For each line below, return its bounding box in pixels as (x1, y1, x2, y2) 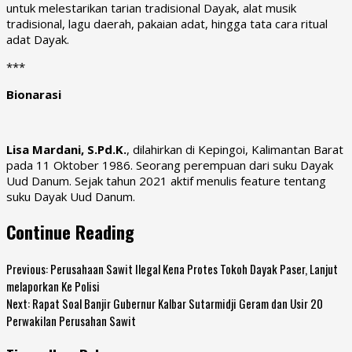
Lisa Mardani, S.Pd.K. (6, 141, 126, 157)
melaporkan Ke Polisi (6, 277, 100, 295)
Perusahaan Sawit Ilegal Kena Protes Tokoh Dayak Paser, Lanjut (48, 260, 338, 278)
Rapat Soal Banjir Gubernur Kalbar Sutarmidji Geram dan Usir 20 (30, 295, 323, 313)
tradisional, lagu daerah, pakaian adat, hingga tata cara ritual (6, 15, 328, 31)
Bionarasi (6, 86, 61, 102)
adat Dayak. (6, 31, 69, 47)
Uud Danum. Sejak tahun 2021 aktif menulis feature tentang (6, 172, 326, 189)
